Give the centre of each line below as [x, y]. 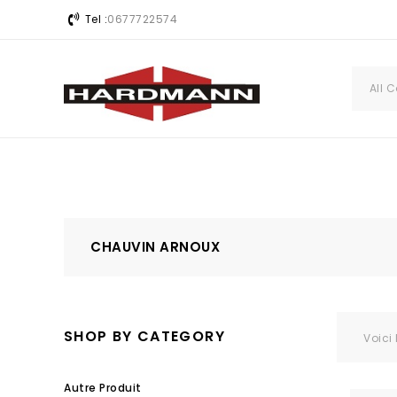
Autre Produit [103, 388]
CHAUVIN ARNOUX [155, 247]
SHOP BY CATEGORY [144, 336]
